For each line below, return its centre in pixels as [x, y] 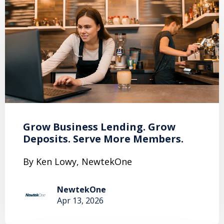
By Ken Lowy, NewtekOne [77, 161]
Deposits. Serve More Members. [103, 138]
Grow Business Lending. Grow [99, 126]
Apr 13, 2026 [80, 200]
